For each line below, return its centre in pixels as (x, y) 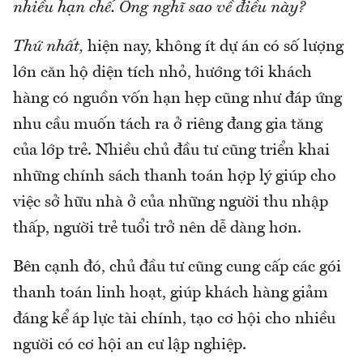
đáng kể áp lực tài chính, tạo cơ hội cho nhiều (174, 319)
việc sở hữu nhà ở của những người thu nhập (171, 202)
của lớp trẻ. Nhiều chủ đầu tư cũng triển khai (171, 150)
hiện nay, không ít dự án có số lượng (216, 47)
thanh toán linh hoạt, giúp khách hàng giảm (171, 293)
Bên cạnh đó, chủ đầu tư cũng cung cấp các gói (177, 267)
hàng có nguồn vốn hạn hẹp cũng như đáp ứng (177, 98)
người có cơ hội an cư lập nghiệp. (130, 345)
